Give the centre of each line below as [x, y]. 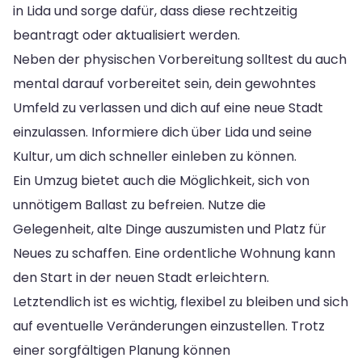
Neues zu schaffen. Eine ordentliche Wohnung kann [174, 253]
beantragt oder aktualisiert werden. [126, 35]
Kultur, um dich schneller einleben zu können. [155, 156]
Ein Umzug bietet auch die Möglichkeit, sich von [161, 180]
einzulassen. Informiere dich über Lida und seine [162, 132]
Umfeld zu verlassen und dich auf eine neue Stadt [168, 107]
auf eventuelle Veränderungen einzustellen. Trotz [169, 326]
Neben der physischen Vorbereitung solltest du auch [180, 59]
